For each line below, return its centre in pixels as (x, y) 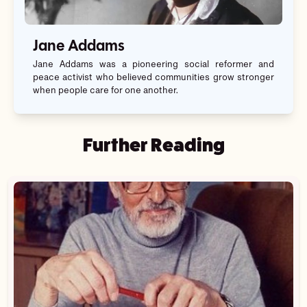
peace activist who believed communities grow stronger (153, 78)
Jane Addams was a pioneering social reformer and (153, 65)
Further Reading (153, 145)
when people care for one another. (106, 91)
